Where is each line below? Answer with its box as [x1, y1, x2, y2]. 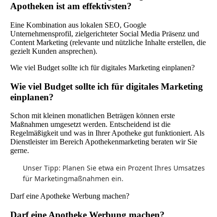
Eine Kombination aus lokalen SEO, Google [10, 20, 146, 29]
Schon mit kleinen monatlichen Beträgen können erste [10, 111, 175, 120]
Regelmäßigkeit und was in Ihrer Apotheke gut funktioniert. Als [10, 129, 204, 138]
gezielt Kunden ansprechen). [10, 46, 97, 55]
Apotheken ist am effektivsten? [10, 1, 132, 12]
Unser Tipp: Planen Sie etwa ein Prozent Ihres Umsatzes [22, 163, 205, 173]
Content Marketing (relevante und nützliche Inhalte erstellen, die [10, 38, 206, 46]
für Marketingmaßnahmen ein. [22, 174, 124, 184]
